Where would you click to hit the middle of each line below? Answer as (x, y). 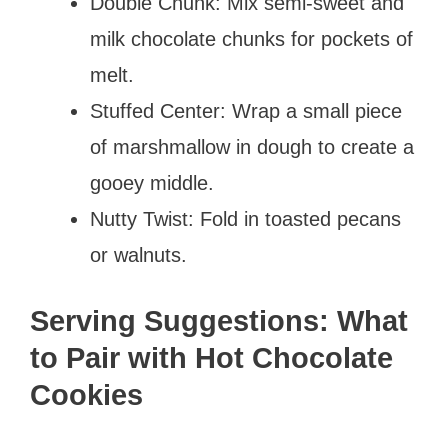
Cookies (86, 394)
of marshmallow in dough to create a (252, 146)
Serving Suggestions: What (219, 320)
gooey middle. (152, 182)
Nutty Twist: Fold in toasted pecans (245, 218)
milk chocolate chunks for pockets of (251, 38)
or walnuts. (138, 254)
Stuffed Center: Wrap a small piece (246, 110)
